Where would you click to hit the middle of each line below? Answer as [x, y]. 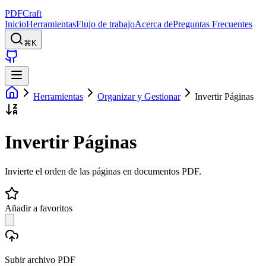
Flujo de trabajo [105, 24]
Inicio [15, 24]
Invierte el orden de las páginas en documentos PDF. [103, 171]
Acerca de [154, 24]
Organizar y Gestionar [139, 96]
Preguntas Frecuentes [213, 24]
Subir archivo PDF [40, 259]
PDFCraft [23, 13]
